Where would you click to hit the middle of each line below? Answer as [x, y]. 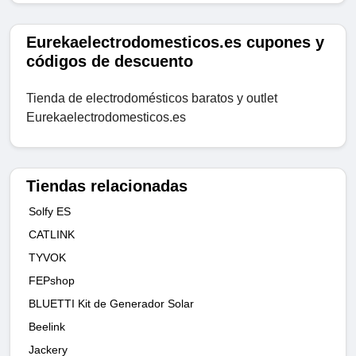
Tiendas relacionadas [107, 186]
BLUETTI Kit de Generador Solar [111, 304]
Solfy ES [50, 212]
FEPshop [52, 281]
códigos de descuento [110, 62]
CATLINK [52, 235]
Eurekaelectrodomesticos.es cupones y [175, 43]
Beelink [47, 327]
